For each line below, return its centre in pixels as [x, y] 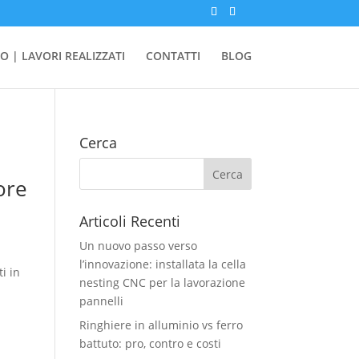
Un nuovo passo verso [138, 246]
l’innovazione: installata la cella [162, 264]
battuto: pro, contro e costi [150, 343]
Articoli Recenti [129, 221]
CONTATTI [173, 56]
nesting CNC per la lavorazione [162, 282]
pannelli [101, 301]
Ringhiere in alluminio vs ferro [161, 325]
